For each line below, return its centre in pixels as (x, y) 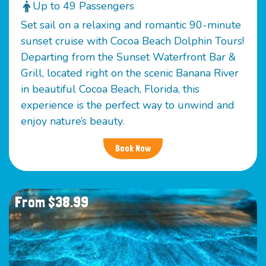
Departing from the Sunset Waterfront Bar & (128, 57)
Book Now (133, 148)
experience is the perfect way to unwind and (128, 105)
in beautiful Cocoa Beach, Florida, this (110, 89)
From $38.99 (52, 202)
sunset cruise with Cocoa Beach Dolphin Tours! (132, 41)
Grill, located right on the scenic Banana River (130, 73)
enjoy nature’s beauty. (72, 121)
